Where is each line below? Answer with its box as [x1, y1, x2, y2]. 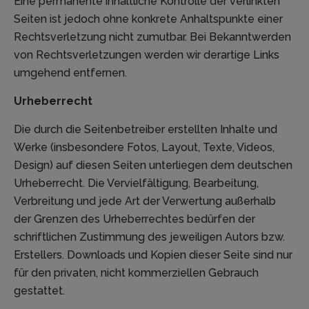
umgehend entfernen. [14, 66, 127, 80]
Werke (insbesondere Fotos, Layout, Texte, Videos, [14, 141, 275, 154]
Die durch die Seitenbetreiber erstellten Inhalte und [14, 123, 277, 137]
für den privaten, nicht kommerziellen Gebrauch [14, 266, 259, 280]
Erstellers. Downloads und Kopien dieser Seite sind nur [14, 248, 292, 262]
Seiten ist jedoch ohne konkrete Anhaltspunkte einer [14, 12, 283, 26]
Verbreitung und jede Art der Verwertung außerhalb [14, 195, 276, 208]
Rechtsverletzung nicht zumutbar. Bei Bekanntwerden [14, 30, 291, 44]
